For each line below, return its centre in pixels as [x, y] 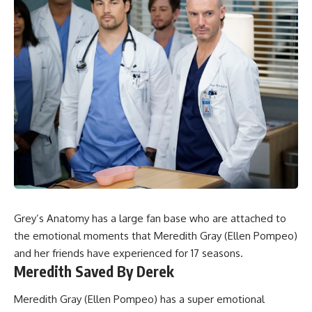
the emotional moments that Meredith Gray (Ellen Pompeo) [156, 236]
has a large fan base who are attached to [188, 219]
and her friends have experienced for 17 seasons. [128, 253]
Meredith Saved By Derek [94, 272]
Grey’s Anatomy [52, 219]
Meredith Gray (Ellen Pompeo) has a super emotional [139, 299]
